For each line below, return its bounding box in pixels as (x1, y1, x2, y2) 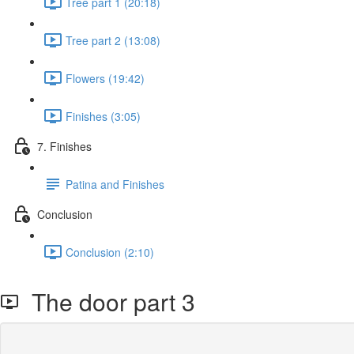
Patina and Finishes (66, 175, 164, 192)
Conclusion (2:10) (66, 243, 154, 260)
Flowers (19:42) (66, 70, 145, 86)
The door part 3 (19, 284, 195, 318)
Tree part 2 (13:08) (66, 32, 160, 48)
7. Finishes (37, 137, 92, 154)
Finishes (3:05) (66, 107, 141, 124)
